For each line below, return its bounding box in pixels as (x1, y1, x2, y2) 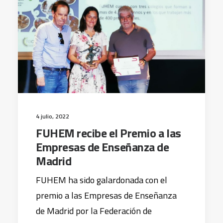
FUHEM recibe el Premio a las (36, 124, 181, 142)
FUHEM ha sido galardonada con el (36, 173, 167, 187)
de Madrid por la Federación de (36, 204, 152, 218)
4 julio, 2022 (36, 111, 69, 121)
